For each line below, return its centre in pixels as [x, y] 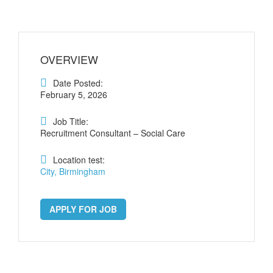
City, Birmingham [73, 171]
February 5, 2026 [74, 94]
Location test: [79, 159]
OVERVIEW [69, 59]
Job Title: [71, 121]
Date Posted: [78, 83]
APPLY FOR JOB [83, 209]
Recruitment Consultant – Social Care [113, 133]
